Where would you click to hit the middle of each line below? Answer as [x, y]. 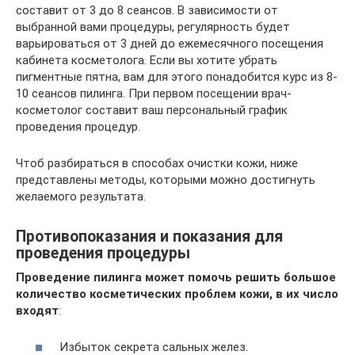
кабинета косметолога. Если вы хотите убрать [147, 60]
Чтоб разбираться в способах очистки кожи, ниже [157, 163]
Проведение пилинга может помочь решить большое [176, 277]
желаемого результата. [81, 196]
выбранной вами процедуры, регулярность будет [153, 27]
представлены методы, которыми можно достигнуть [166, 179]
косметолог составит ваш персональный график [152, 110]
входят [37, 310]
